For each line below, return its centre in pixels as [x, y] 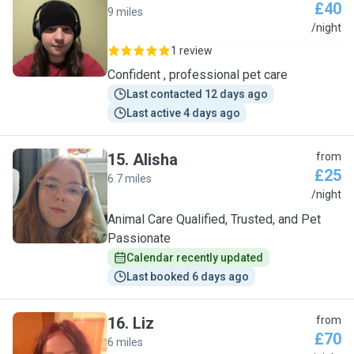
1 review [192, 51]
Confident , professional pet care [198, 75]
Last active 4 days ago [183, 113]
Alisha [155, 160]
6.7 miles [130, 179]
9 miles [125, 12]
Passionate [139, 238]
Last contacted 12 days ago [197, 94]
